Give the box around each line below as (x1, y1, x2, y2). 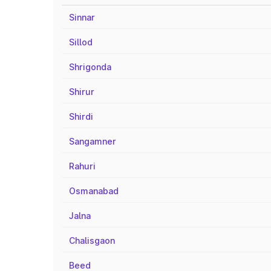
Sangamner (69, 136, 116, 146)
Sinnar (69, 12, 95, 22)
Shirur (69, 87, 94, 97)
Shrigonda (69, 62, 111, 72)
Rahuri (69, 161, 96, 171)
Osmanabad (69, 186, 119, 196)
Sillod (69, 37, 93, 47)
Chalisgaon (69, 235, 115, 246)
